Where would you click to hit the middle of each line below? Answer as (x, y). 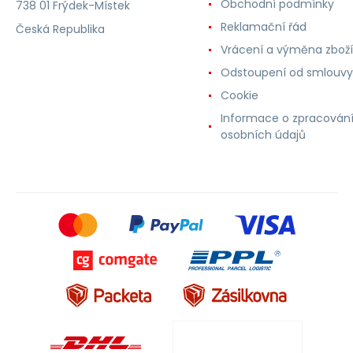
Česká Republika (60, 29)
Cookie (240, 95)
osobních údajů (263, 134)
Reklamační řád (264, 26)
